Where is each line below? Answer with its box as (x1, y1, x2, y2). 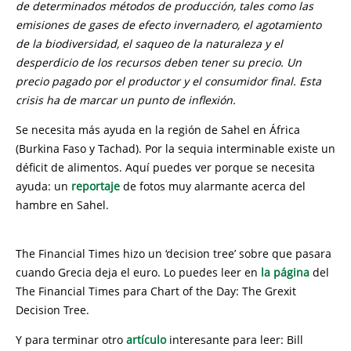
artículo (126, 332, 166, 347)
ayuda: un (16, 179, 71, 194)
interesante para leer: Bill (166, 332, 303, 347)
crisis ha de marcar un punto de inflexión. (16, 92, 236, 107)
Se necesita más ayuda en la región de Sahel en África (16, 122, 300, 137)
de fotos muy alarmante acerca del (120, 179, 306, 194)
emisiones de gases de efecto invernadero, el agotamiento (16, 17, 321, 32)
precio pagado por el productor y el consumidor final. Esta (16, 74, 321, 89)
